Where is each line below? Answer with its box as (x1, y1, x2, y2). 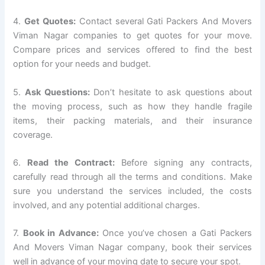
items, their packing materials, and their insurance (13, 115, 252, 126)
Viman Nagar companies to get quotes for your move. (13, 30, 252, 41)
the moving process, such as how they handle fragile (13, 101, 252, 112)
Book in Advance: (22, 228, 99, 239)
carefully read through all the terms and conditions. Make (13, 171, 252, 182)
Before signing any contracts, (115, 157, 252, 168)
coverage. (13, 129, 53, 140)
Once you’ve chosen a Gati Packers (98, 228, 252, 239)
